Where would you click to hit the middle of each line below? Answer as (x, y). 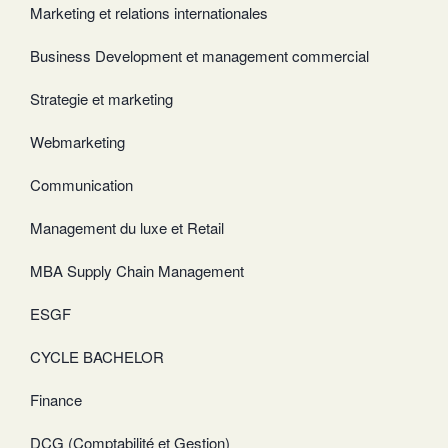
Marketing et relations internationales (149, 13)
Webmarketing (77, 142)
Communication (81, 185)
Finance (56, 400)
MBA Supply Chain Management (137, 271)
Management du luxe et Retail (127, 228)
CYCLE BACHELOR (97, 357)
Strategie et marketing (101, 99)
